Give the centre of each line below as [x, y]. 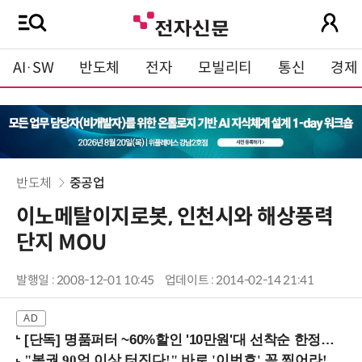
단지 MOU [61, 243]
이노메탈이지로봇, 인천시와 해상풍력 [175, 217]
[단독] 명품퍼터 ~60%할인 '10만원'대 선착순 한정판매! [173, 340]
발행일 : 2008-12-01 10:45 [86, 281]
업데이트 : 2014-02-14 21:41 [239, 281]
